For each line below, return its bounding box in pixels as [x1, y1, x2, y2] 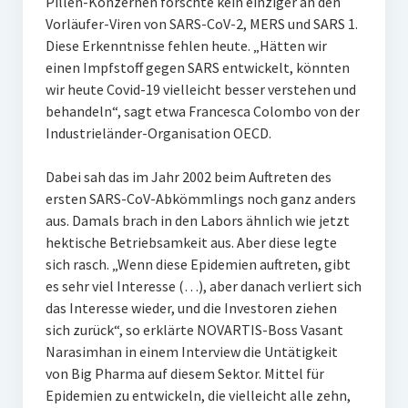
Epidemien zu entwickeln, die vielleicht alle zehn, [45, 386, 351, 404]
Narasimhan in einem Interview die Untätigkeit [45, 342, 338, 361]
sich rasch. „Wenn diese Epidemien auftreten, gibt [45, 255, 351, 273]
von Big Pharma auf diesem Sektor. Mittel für [45, 364, 324, 382]
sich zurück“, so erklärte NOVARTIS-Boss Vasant [45, 321, 343, 339]
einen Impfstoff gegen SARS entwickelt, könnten [45, 58, 350, 76]
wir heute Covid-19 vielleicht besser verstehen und [45, 80, 356, 98]
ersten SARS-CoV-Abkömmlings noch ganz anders [45, 189, 356, 208]
